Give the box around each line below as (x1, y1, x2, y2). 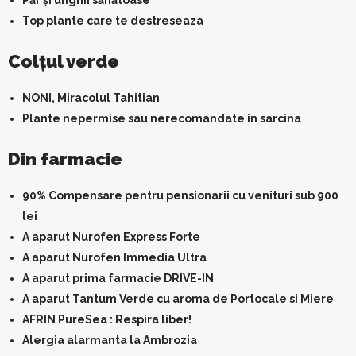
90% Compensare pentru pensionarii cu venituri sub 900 (22, 189, 339, 202)
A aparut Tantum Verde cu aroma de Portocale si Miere (22, 292, 334, 305)
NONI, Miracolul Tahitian (22, 91, 160, 104)
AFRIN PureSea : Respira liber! (22, 313, 192, 326)
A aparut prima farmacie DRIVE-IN (22, 272, 214, 284)
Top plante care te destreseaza (22, 14, 203, 27)
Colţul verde (8, 51, 119, 72)
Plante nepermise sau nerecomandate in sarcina (22, 112, 301, 125)
